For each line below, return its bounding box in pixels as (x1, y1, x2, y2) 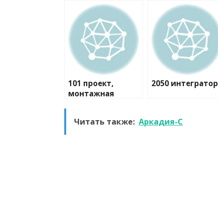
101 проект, (68, 78, 113, 89)
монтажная (68, 89, 114, 99)
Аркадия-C (139, 116, 183, 127)
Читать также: (74, 116, 135, 127)
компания (68, 99, 108, 109)
